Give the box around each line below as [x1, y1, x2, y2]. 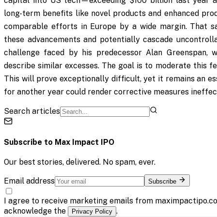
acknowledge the [4, 206, 68, 216]
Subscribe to [4, 138, 55, 147]
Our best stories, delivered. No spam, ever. [4, 157, 155, 167]
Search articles [4, 107, 60, 116]
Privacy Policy [72, 207, 112, 215]
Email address [4, 176, 55, 186]
